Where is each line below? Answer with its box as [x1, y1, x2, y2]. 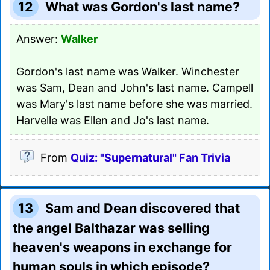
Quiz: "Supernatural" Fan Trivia [71, 151, 230, 164]
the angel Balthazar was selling [13, 219, 210, 236]
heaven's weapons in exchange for [13, 239, 232, 255]
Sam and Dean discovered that [45, 199, 240, 216]
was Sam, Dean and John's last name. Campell [16, 81, 253, 94]
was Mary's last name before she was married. [16, 97, 253, 110]
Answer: [16, 32, 61, 45]
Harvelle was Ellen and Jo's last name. [16, 113, 209, 127]
